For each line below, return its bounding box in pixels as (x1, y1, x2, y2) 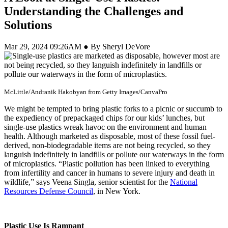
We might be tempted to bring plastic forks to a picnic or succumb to (4, 104, 222, 113)
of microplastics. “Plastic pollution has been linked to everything (4, 159, 210, 168)
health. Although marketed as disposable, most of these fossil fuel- (4, 131, 215, 140)
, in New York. (93, 186, 142, 195)
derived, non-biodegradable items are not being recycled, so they (4, 140, 211, 150)
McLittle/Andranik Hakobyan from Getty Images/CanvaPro (4, 88, 167, 96)
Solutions (4, 18, 52, 32)
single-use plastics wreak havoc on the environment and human (4, 122, 207, 131)
